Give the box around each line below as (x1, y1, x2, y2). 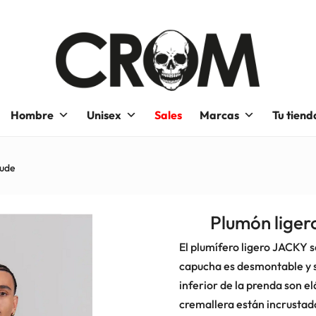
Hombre (10, 108, 54, 123)
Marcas (199, 108, 239, 123)
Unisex (86, 108, 121, 123)
